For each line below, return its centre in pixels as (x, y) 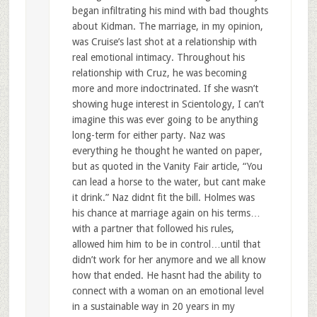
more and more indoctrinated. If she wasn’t (165, 89)
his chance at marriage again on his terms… (166, 213)
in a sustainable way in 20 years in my (153, 307)
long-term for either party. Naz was (148, 136)
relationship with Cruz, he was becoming (159, 73)
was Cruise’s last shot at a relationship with (164, 42)
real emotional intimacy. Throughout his (158, 58)
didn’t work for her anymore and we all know (168, 260)
